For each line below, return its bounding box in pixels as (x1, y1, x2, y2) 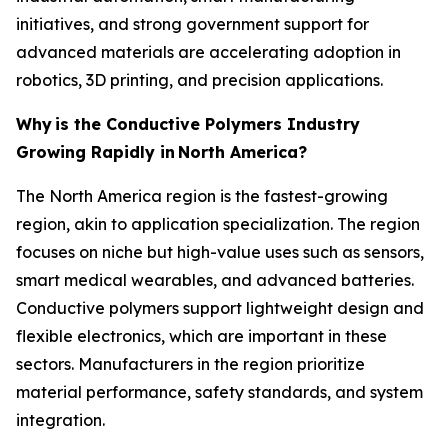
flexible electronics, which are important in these (16, 325, 387, 346)
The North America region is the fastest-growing (16, 185, 388, 206)
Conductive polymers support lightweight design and (16, 297, 424, 318)
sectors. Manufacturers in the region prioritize (16, 353, 365, 374)
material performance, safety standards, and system (16, 381, 423, 402)
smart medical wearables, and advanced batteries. (16, 269, 414, 290)
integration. (16, 409, 105, 430)
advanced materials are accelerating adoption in (16, 41, 401, 62)
